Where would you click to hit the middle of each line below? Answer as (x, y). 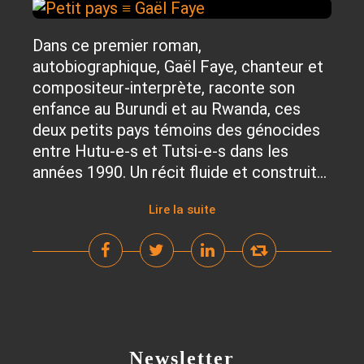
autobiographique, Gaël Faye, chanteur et (178, 67)
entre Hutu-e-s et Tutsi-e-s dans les (160, 151)
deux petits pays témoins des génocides (176, 130)
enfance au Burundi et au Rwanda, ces (167, 109)
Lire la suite (182, 210)
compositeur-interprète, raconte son (164, 88)
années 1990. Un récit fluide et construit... (180, 172)
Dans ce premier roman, (117, 45)
